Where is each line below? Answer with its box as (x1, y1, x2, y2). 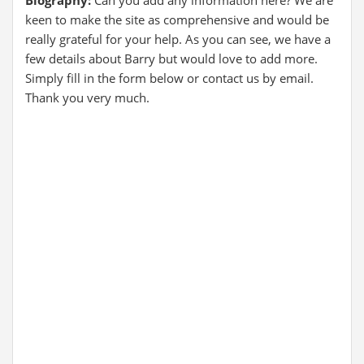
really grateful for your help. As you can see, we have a (25, 31, 331, 47)
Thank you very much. (25, 89, 149, 106)
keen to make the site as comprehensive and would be (25, 11, 329, 28)
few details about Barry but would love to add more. (25, 50, 318, 67)
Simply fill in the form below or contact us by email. (25, 70, 314, 86)
